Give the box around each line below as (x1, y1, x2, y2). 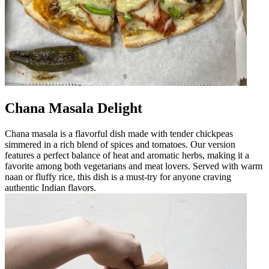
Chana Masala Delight (5, 100, 142, 116)
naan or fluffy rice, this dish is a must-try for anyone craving (5, 171, 231, 182)
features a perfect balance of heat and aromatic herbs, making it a (5, 150, 249, 160)
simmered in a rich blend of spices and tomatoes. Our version (5, 139, 235, 150)
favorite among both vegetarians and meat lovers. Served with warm (5, 160, 262, 171)
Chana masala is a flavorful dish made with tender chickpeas (5, 128, 233, 139)
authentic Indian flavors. (5, 182, 96, 193)
